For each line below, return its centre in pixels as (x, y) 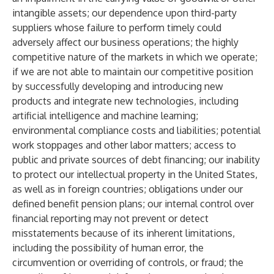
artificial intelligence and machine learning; (105, 116)
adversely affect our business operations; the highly (125, 42)
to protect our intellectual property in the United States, (135, 174)
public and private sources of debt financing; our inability (136, 160)
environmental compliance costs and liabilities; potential (136, 130)
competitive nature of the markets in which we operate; (135, 57)
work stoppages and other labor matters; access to (124, 145)
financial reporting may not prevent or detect (110, 218)
